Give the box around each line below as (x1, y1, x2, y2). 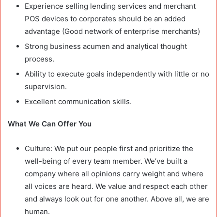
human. (25, 206, 50, 216)
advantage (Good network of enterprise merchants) (25, 26, 200, 36)
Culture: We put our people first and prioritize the (25, 143, 193, 153)
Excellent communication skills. (25, 96, 132, 106)
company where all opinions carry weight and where (25, 169, 203, 178)
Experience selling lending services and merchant (25, 1, 196, 11)
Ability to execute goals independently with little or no (25, 69, 209, 78)
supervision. (25, 81, 67, 91)
